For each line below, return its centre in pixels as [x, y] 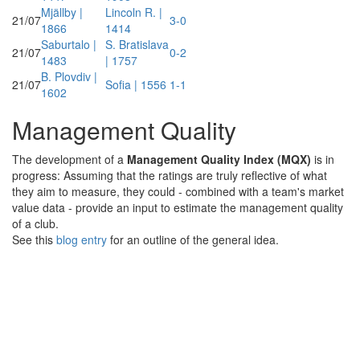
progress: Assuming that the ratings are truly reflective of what [170, 175]
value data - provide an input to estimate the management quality [178, 207]
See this [34, 239]
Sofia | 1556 [136, 84]
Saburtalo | [69, 44]
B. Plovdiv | [69, 76]
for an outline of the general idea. [194, 239]
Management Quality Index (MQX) [219, 159]
